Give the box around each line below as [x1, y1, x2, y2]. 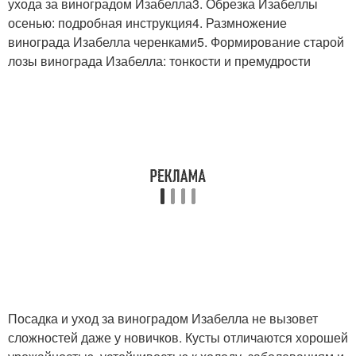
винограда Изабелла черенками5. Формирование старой [8, 32, 344, 51]
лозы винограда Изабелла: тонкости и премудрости [8, 51, 311, 70]
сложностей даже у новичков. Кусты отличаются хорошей [8, 327, 348, 346]
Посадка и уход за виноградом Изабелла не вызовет [8, 308, 318, 327]
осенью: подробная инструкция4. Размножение [8, 13, 287, 32]
